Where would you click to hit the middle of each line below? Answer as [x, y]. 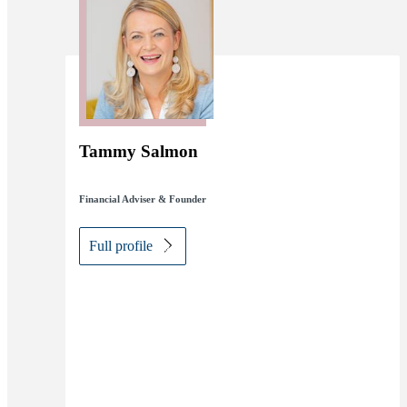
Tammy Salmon [139, 152]
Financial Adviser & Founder [143, 199]
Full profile [121, 246]
